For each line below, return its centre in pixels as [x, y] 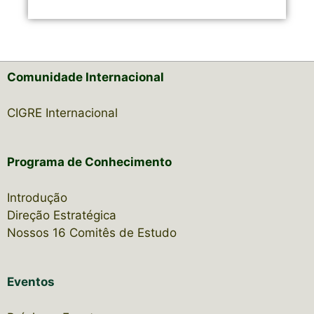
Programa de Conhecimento [89, 162]
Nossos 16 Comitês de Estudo [92, 232]
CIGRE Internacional [62, 112]
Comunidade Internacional [86, 77]
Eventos [31, 282]
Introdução [37, 197]
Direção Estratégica [62, 215]
